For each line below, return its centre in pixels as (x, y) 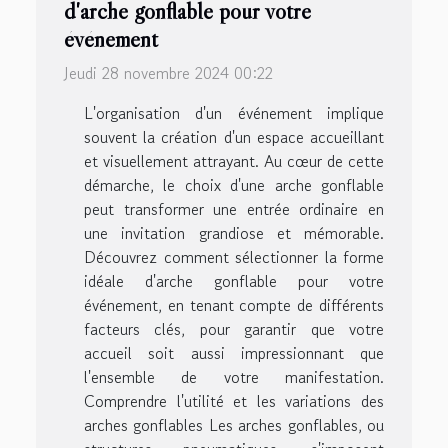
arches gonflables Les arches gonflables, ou (234, 424)
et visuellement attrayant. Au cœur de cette (234, 160)
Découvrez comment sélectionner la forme (234, 256)
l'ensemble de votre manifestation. (234, 376)
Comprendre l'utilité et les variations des (234, 400)
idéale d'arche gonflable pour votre (234, 280)
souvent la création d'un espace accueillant (234, 136)
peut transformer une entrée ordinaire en (234, 208)
